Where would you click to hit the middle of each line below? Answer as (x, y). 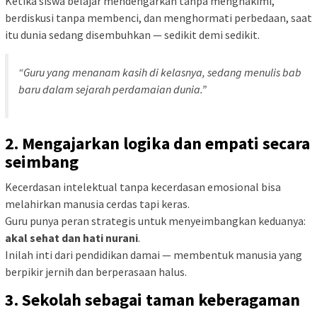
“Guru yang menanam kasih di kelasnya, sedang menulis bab (160, 72)
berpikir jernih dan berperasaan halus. (96, 271)
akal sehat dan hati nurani (71, 237)
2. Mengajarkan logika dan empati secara (157, 143)
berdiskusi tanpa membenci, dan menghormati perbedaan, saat (158, 17)
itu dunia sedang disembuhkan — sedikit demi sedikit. (132, 34)
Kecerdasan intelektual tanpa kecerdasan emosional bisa (143, 186)
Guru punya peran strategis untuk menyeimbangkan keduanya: (155, 220)
